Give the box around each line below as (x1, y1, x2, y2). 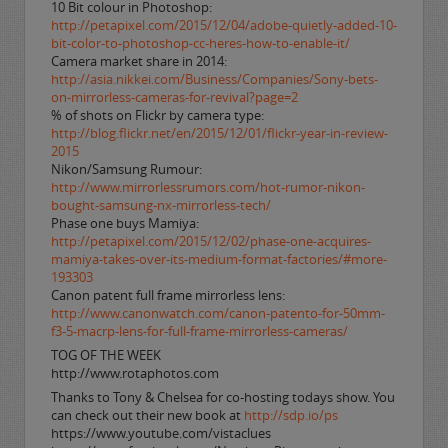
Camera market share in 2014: (50, 52, 227, 70)
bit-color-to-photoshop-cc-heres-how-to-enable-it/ (50, 34, 350, 52)
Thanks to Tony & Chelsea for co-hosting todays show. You (50, 389, 395, 407)
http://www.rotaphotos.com (50, 365, 219, 383)
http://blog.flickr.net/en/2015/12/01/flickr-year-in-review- (50, 124, 388, 142)
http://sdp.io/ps (243, 407, 338, 425)
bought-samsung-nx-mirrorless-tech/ (50, 196, 271, 214)
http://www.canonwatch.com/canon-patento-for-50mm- (50, 304, 385, 322)
